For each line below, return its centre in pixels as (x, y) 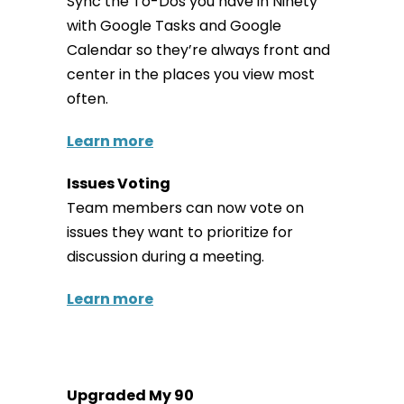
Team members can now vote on (185, 207)
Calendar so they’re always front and (198, 50)
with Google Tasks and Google (174, 25)
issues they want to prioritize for (180, 232)
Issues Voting (119, 183)
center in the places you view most (191, 74)
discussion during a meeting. (165, 256)
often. (87, 98)
